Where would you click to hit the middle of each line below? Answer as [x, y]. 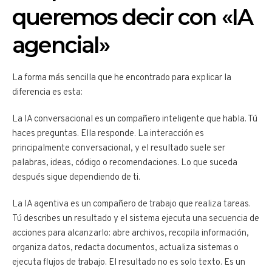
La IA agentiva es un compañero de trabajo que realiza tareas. [131, 205]
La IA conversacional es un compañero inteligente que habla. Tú [135, 120]
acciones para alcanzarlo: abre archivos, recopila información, [131, 234]
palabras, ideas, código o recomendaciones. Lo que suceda [125, 163]
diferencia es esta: [47, 93]
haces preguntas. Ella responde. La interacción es [108, 134]
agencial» [61, 45]
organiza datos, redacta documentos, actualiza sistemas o [125, 248]
